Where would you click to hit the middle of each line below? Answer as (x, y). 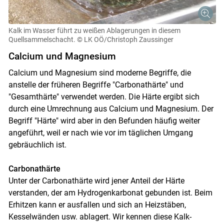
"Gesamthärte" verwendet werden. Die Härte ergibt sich (104, 96)
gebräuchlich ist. (37, 144)
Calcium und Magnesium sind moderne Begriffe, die (99, 72)
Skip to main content (111, 46)
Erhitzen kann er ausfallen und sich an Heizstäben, (97, 204)
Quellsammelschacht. (42, 39)
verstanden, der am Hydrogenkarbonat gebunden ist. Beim (110, 192)
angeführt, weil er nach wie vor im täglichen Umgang (100, 132)
